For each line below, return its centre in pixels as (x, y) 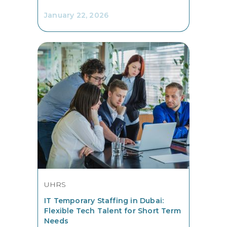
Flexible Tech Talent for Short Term (112, 211)
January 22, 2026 (77, 15)
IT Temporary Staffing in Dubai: (104, 200)
